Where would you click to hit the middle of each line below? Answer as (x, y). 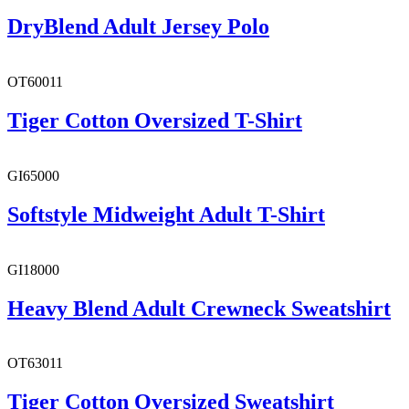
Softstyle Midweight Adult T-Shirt (166, 214)
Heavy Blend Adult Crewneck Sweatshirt (199, 308)
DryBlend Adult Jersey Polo (138, 27)
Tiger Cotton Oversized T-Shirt (155, 120)
